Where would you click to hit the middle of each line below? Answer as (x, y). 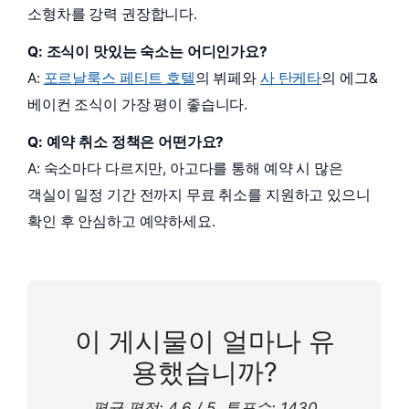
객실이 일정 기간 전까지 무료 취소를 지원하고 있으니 (199, 195)
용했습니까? (204, 372)
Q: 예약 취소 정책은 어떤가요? (126, 142)
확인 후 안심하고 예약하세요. (121, 222)
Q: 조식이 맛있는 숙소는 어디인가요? (147, 52)
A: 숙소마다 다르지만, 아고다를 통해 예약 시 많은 (185, 169)
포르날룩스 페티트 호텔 (119, 79)
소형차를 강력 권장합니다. (112, 15)
